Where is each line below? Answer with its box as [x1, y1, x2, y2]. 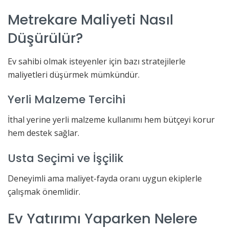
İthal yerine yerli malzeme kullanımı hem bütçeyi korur [8, 114, 215, 126]
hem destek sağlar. [8, 127, 79, 139]
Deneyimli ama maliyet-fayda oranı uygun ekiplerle [8, 172, 202, 184]
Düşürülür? [8, 28, 83, 49]
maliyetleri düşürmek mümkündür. [8, 68, 140, 80]
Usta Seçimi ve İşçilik [8, 150, 123, 166]
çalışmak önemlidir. [8, 186, 80, 197]
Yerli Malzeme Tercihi [8, 91, 125, 108]
